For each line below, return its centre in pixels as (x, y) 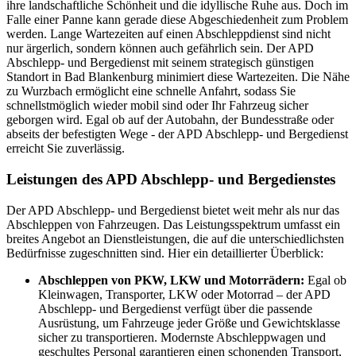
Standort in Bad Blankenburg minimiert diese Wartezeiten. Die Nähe (178, 77)
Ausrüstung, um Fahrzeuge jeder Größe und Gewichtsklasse (189, 323)
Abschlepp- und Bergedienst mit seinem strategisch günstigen (160, 63)
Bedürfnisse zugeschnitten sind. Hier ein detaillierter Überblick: (165, 253)
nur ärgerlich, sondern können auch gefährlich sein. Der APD (160, 48)
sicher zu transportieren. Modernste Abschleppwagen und (182, 337)
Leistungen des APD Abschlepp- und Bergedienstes (171, 180)
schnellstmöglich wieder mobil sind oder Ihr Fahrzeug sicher (157, 106)
